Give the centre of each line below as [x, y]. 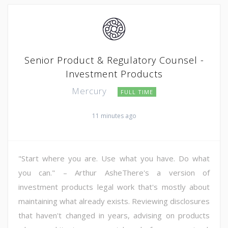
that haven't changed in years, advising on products [114, 215]
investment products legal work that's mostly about [114, 187]
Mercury [91, 91]
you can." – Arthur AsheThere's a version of [114, 172]
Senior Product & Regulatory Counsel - [114, 60]
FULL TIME [137, 92]
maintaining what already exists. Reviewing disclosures [114, 201]
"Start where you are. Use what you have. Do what [114, 158]
